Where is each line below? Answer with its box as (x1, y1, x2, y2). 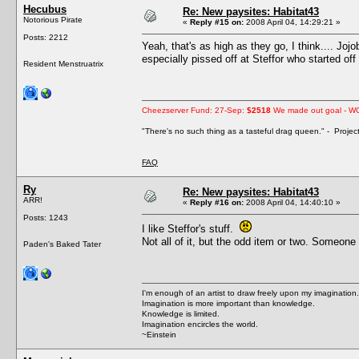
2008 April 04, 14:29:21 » (244, 17, 341, 26)
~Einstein (142, 329, 176, 339)
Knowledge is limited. (142, 309, 220, 318)
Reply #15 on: (190, 17, 244, 26)
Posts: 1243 (23, 212, 68, 222)
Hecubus (23, 2, 67, 15)
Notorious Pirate (23, 14, 83, 24)
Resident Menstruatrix (23, 58, 103, 68)
